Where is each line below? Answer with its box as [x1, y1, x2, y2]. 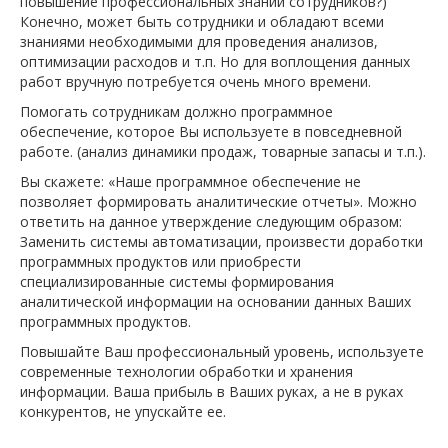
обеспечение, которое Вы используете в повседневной [20, 121, 402, 141]
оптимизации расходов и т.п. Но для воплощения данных [20, 51, 410, 71]
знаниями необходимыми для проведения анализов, [20, 31, 378, 51]
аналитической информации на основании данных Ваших [20, 291, 411, 311]
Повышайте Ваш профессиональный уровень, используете [20, 341, 424, 361]
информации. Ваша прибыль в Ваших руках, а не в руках [20, 381, 403, 401]
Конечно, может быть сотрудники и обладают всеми [20, 11, 384, 31]
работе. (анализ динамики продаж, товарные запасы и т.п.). [20, 141, 426, 161]
